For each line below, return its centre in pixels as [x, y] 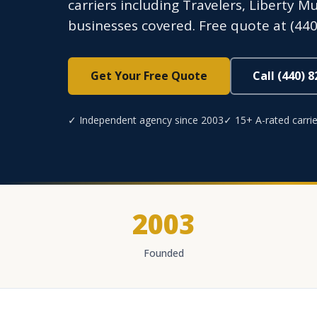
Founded [163, 253]
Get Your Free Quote [149, 76]
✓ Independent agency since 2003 [146, 120]
